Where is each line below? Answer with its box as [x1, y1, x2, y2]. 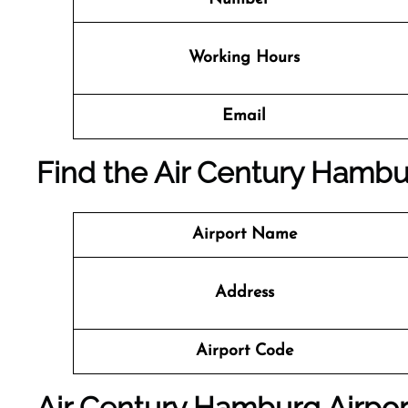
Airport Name [191, 226, 297, 243]
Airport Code [195, 342, 293, 360]
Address [214, 284, 274, 301]
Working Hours [189, 49, 300, 66]
